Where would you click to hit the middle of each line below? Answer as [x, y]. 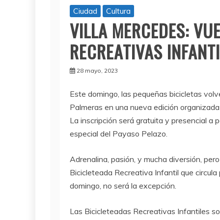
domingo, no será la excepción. [123, 186]
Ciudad [85, 11]
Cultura [118, 11]
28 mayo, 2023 [97, 71]
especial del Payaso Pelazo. [119, 134]
